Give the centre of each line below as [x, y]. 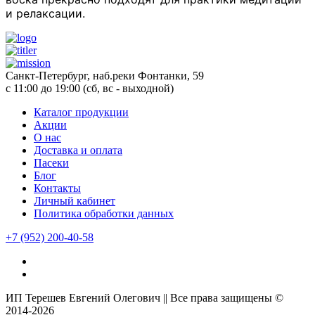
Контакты [57, 188]
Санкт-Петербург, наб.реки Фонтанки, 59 [105, 76]
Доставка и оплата [78, 150]
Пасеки [51, 163]
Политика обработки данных [104, 214]
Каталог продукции [81, 112]
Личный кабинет [75, 201]
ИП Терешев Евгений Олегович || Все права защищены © [144, 298]
